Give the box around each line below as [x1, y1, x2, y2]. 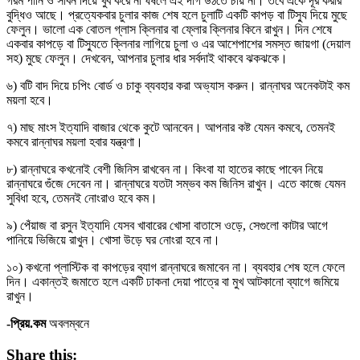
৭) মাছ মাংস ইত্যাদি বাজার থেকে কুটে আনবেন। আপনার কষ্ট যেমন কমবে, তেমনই [6, 120, 335, 134]
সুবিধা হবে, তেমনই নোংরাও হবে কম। [6, 190, 157, 205]
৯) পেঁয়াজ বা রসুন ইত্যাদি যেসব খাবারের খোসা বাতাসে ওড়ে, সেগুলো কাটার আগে [6, 218, 328, 232]
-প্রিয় [6, 316, 30, 330]
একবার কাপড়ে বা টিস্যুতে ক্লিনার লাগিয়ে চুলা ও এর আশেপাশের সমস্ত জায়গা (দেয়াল [6, 36, 350, 51]
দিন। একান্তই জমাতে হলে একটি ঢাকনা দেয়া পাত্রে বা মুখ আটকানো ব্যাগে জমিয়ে [6, 274, 339, 288]
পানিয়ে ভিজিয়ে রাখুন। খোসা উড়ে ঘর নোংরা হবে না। [6, 232, 220, 247]
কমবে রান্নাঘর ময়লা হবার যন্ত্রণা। [6, 134, 143, 149]
